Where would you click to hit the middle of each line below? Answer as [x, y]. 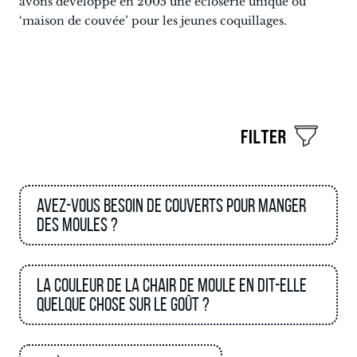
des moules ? [77, 225]
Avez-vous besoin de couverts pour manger [171, 206]
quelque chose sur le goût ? [123, 304]
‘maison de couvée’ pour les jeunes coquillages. [153, 21]
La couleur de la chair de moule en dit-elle [172, 285]
